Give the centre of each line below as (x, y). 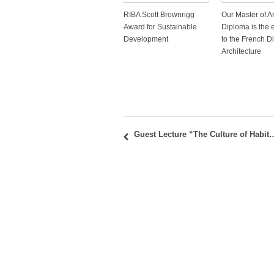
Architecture (241, 52)
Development (146, 39)
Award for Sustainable (160, 27)
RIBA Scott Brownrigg (159, 15)
